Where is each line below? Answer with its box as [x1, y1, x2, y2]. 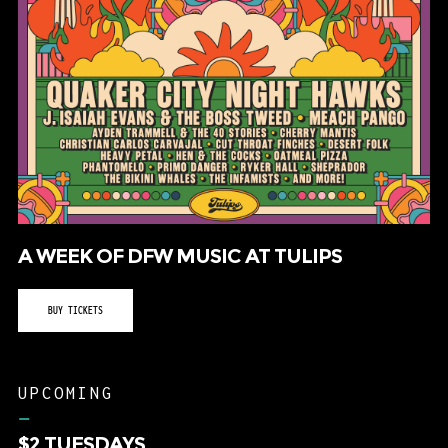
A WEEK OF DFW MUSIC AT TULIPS [17, 248, 342, 273]
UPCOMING [17, 388, 114, 407]
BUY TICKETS [47, 308, 103, 321]
